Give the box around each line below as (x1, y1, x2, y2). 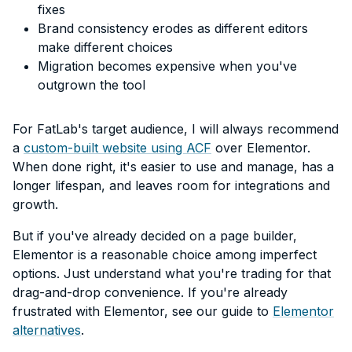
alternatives (13, 321, 81, 338)
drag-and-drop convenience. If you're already (13, 284, 288, 300)
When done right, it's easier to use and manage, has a (13, 158, 334, 174)
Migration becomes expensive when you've (38, 57, 297, 74)
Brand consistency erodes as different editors (38, 20, 308, 36)
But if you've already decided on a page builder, (13, 227, 297, 244)
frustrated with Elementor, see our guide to (13, 302, 273, 319)
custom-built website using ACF (24, 139, 211, 156)
